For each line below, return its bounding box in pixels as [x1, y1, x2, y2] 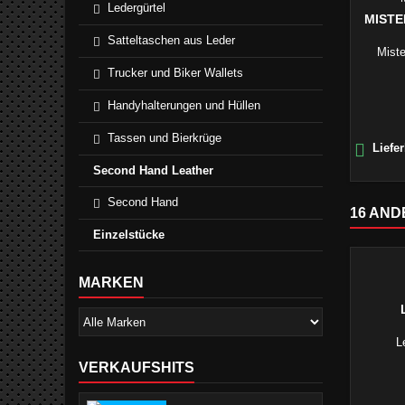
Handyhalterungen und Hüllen [108, 99, 260, 112]
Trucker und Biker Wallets [108, 66, 243, 80]
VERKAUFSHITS [79, 360, 194, 375]
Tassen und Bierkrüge [108, 131, 221, 145]
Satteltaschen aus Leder [108, 33, 235, 47]
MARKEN [79, 275, 144, 290]
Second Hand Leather [93, 164, 213, 177]
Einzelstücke [93, 228, 165, 241]
